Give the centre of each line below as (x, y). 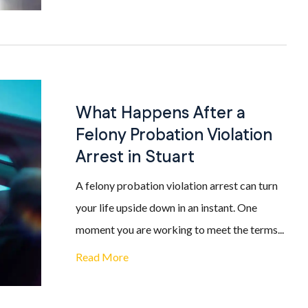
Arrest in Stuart (135, 157)
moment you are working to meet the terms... (180, 229)
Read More (102, 257)
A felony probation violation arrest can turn (177, 185)
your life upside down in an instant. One (166, 207)
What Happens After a (161, 113)
